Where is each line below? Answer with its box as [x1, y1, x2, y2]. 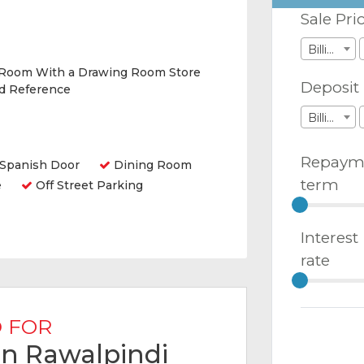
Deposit [301, 77, 359, 97]
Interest [301, 227, 358, 247]
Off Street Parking [32, 178, 143, 193]
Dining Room [110, 158, 192, 172]
